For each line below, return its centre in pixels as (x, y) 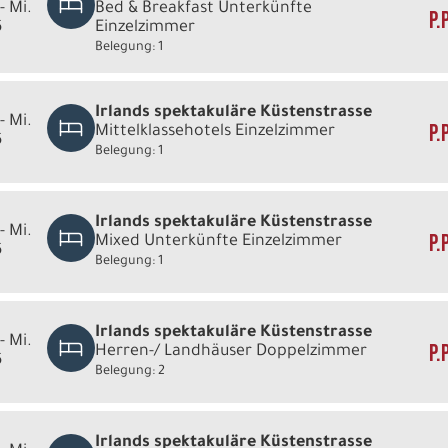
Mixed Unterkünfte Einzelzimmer (219, 241)
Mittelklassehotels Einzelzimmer (215, 131)
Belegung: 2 (130, 371)
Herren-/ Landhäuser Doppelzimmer (231, 351)
